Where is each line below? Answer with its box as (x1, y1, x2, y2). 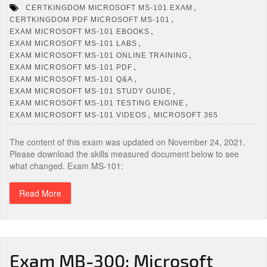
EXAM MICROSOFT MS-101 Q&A (10, 74, 133, 83)
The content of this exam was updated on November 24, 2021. (10, 136, 246, 148)
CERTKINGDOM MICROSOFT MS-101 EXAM (26, 3, 193, 12)
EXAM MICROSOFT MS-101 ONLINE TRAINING (10, 51, 188, 60)
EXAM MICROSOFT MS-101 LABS (10, 39, 137, 48)
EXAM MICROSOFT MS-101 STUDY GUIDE (10, 86, 172, 95)
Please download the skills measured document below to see (10, 148, 239, 160)
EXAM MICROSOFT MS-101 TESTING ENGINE (10, 98, 184, 107)
